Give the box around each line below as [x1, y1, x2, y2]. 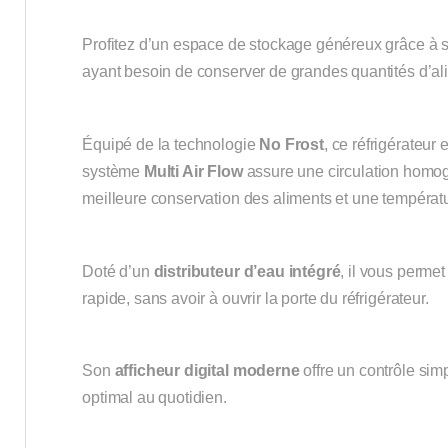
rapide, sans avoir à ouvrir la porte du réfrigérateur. [82, 289, 429, 307]
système [82, 162, 144, 180]
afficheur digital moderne [114, 362, 300, 380]
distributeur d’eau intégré [153, 262, 341, 280]
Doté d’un [82, 262, 154, 280]
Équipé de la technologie [82, 135, 260, 153]
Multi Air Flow [143, 162, 243, 180]
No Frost [259, 135, 324, 153]
